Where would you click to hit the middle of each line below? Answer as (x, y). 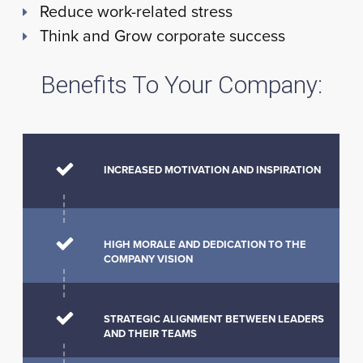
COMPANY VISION (149, 259)
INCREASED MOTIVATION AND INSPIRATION (213, 170)
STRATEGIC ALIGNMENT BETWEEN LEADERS (214, 319)
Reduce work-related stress (137, 12)
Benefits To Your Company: (181, 85)
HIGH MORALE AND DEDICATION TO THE (205, 245)
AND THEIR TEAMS (151, 334)
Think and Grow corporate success (163, 36)
